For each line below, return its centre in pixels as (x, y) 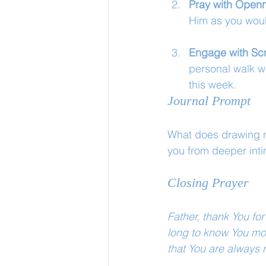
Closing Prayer (208, 183)
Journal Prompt (209, 101)
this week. (213, 85)
